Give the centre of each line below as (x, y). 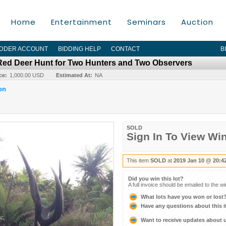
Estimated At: (74, 75)
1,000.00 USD (27, 75)
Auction (197, 22)
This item (138, 160)
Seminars (147, 22)
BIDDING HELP (79, 49)
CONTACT (125, 49)
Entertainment (81, 22)
